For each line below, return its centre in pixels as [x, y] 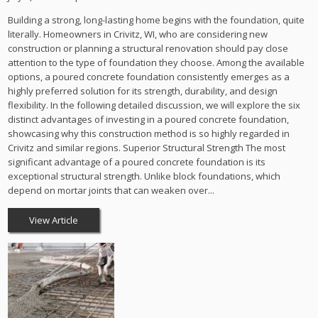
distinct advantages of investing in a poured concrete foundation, [149, 119]
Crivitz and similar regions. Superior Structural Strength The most [147, 147]
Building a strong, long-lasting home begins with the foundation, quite [157, 20]
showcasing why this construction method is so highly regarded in [149, 133]
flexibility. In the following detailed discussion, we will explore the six [154, 105]
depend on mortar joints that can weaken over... [111, 190]
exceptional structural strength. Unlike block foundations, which [144, 176]
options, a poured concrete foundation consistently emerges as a [149, 76]
